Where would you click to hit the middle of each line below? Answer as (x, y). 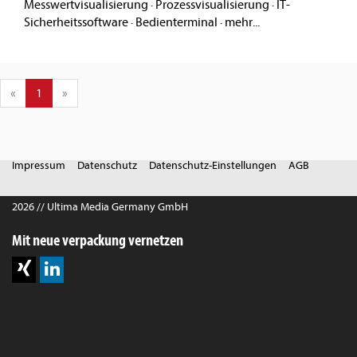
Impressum (39, 166)
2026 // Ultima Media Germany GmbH (100, 207)
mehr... (242, 23)
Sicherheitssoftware (76, 23)
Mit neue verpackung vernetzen (98, 240)
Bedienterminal (177, 23)
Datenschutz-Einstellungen (213, 166)
